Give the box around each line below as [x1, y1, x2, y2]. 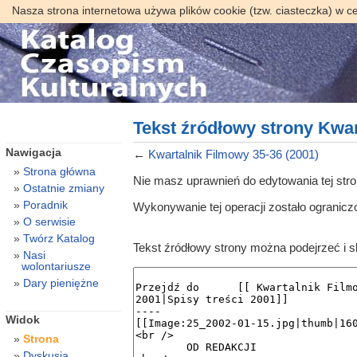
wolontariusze [21, 259, 91, 273]
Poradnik [22, 198, 68, 211]
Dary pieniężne [22, 276, 99, 289]
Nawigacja [5, 145, 61, 159]
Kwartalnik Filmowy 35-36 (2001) [147, 147, 319, 161]
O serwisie [22, 214, 76, 228]
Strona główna [22, 164, 96, 178]
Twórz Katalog [22, 231, 95, 245]
